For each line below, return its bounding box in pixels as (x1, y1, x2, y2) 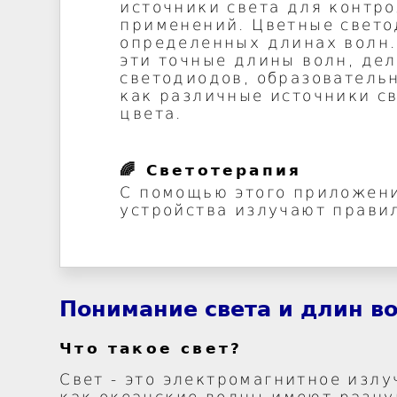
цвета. (120, 105, 183, 123)
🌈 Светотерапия (120, 161, 302, 180)
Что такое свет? (59, 339, 243, 358)
